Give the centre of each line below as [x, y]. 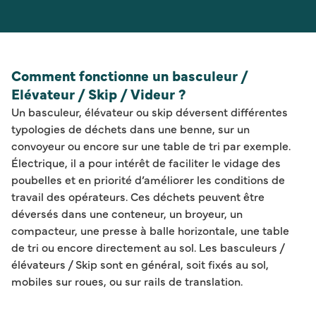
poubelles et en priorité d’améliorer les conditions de [148, 179]
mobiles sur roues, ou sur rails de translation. [127, 280]
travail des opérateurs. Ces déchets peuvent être [138, 196]
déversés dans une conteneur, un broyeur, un [127, 213]
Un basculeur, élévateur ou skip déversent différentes [150, 111]
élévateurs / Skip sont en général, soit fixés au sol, [140, 263]
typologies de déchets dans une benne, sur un [130, 128]
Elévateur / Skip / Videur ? [99, 93]
